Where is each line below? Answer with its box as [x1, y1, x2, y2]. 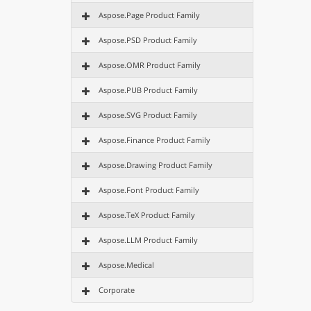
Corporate [99, 285, 135, 295]
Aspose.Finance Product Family [99, 135, 210, 145]
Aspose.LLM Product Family [99, 235, 198, 245]
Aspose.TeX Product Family [99, 210, 195, 220]
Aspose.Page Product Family [99, 10, 200, 20]
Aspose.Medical [99, 260, 154, 270]
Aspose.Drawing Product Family [99, 160, 212, 170]
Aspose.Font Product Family [99, 185, 199, 195]
